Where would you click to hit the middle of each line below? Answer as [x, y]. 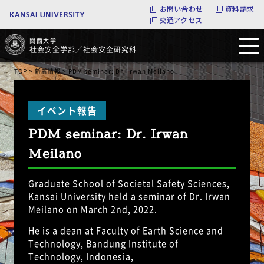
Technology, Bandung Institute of [104, 244]
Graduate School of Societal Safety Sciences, [129, 184]
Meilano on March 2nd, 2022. [93, 209]
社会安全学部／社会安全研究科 [83, 49]
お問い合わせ [181, 9]
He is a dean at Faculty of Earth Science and [126, 231]
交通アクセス [181, 20]
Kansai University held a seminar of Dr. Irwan [130, 197]
